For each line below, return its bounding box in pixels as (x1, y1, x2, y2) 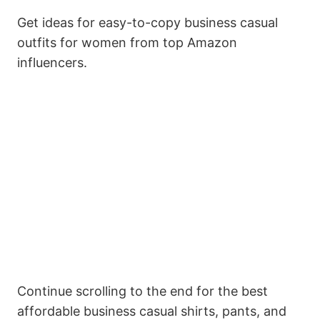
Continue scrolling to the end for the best (17, 284, 268, 299)
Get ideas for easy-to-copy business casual (17, 15, 278, 31)
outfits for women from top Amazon (17, 35, 237, 51)
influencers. (17, 55, 87, 71)
